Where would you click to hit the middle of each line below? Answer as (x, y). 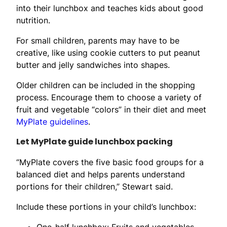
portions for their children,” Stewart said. (94, 186)
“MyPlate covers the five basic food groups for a (110, 162)
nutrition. (33, 20)
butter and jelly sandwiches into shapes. (93, 65)
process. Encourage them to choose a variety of (109, 97)
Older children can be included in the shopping (106, 85)
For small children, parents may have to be (98, 40)
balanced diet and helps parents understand (101, 174)
